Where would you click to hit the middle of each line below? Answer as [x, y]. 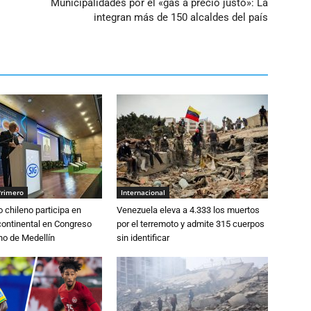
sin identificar [143, 238]
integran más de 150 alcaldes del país [181, 18]
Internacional [143, 193]
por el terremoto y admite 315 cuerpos [191, 224]
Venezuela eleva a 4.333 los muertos [188, 210]
